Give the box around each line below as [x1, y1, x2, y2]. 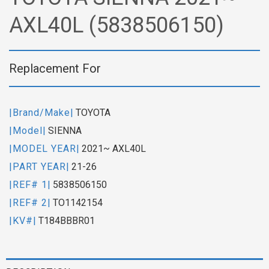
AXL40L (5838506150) [9, 12, 224, 38]
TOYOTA [76, 106, 110, 118]
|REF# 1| [9, 178, 51, 190]
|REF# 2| [9, 196, 51, 208]
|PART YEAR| [9, 160, 70, 172]
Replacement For [9, 61, 101, 76]
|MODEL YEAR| [9, 142, 80, 154]
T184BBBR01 [38, 214, 95, 226]
